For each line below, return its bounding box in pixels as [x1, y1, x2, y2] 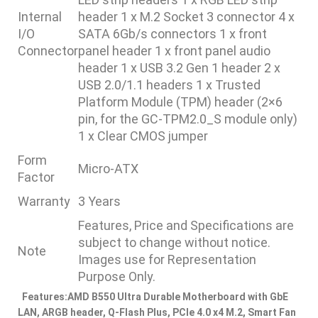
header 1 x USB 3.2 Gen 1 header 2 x [78, 60, 280, 75]
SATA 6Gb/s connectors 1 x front [78, 26, 267, 41]
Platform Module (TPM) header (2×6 [78, 94, 283, 109]
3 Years [78, 194, 121, 209]
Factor [18, 170, 55, 185]
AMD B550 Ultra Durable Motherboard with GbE [67, 291, 288, 302]
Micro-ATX [78, 161, 138, 176]
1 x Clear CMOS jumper [78, 128, 208, 143]
